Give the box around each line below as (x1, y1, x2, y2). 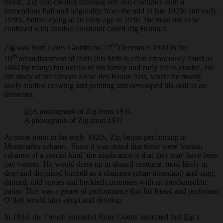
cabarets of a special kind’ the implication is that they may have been (4, 151, 218, 160)
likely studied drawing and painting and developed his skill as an (4, 81, 206, 90)
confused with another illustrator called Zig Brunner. (4, 24, 168, 33)
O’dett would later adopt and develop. (4, 196, 123, 205)
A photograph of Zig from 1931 (24, 116, 123, 125)
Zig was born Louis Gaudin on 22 (4, 43, 111, 52)
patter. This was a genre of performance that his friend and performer (4, 187, 219, 196)
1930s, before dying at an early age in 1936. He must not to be (4, 15, 200, 24)
